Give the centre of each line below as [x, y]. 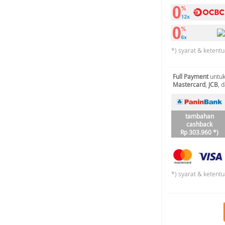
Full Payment [191, 76]
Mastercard [189, 84]
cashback [199, 124]
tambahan [199, 116]
